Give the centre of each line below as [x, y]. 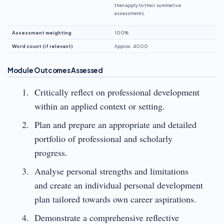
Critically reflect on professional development [117, 92]
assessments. [130, 13]
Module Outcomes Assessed [55, 70]
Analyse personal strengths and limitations [111, 171]
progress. [51, 152]
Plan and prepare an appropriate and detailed [115, 124]
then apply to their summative [148, 5]
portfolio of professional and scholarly [103, 138]
